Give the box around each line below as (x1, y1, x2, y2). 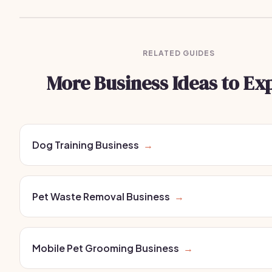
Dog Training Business (32, 138, 139, 151)
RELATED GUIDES (142, 49, 215, 58)
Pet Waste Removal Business (32, 190, 170, 203)
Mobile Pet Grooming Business (32, 242, 179, 254)
